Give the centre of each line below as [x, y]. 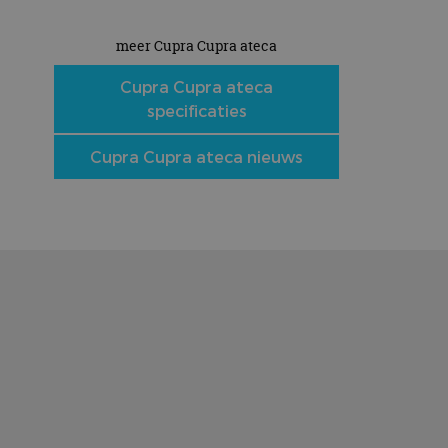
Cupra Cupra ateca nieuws [196, 156]
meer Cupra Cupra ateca [196, 45]
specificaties [196, 110]
